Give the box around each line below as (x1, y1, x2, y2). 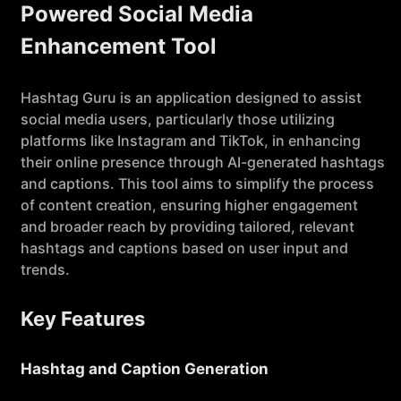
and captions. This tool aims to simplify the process (21, 175, 374, 192)
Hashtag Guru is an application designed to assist (21, 89, 362, 107)
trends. (21, 260, 70, 278)
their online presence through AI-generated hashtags (21, 153, 385, 171)
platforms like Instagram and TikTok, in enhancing (21, 132, 361, 149)
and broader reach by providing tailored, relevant (21, 218, 354, 235)
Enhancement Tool (21, 33, 217, 59)
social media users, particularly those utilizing (21, 110, 335, 128)
